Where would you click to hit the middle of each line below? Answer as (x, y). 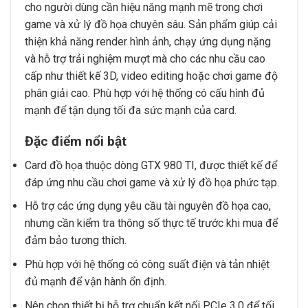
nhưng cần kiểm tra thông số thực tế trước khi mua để (151, 223)
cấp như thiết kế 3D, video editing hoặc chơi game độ (151, 76)
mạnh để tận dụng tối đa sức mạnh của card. (131, 111)
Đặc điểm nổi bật (76, 142)
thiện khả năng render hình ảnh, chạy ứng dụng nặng (148, 42)
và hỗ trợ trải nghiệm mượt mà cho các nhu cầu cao (145, 59)
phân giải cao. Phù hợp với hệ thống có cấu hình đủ (145, 93)
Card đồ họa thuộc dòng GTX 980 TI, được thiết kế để (151, 165)
